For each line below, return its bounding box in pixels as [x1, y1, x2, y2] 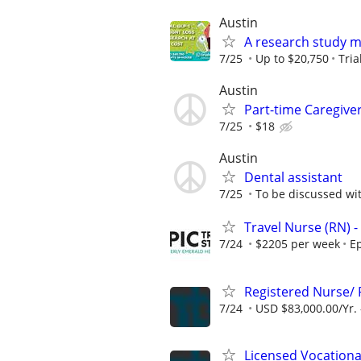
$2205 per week [255, 236, 340, 252]
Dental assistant [244, 168, 342, 187]
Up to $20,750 [255, 50, 329, 66]
